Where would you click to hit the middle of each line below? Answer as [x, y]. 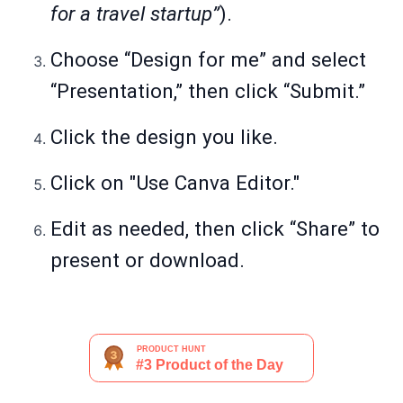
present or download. [148, 260]
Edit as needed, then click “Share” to [215, 229]
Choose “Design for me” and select [208, 60]
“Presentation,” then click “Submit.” [208, 91]
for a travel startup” [135, 14]
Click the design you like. [164, 137]
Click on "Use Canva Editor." [175, 183]
